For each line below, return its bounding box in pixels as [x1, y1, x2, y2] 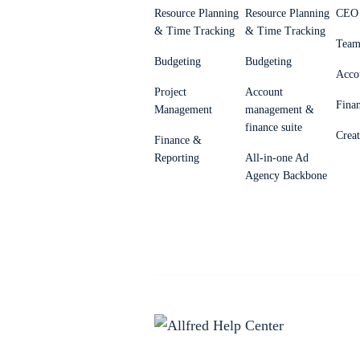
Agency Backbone [245, 170, 327, 182]
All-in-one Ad [245, 152, 309, 164]
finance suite [245, 121, 302, 133]
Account [245, 86, 283, 98]
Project [154, 86, 186, 98]
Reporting [154, 152, 199, 164]
